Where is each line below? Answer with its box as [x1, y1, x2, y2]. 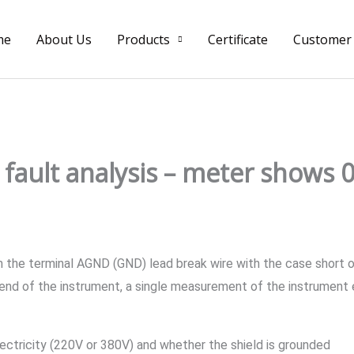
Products [117, 30, 170, 48]
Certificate [208, 30, 268, 48]
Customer [293, 30, 352, 48]
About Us [36, 30, 92, 48]
